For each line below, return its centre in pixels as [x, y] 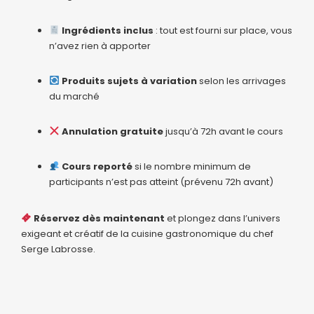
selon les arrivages [241, 81]
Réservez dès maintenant [99, 218]
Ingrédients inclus [107, 30]
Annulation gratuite [112, 131]
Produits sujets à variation [129, 81]
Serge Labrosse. [58, 249]
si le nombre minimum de [191, 166]
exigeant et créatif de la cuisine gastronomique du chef [147, 233]
